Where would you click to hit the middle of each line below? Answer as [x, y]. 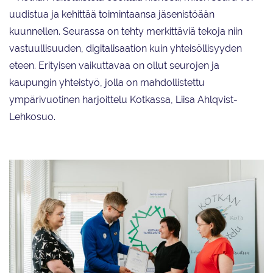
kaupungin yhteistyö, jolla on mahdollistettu [107, 83]
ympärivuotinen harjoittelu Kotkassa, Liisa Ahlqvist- [123, 100]
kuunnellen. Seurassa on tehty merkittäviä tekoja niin [126, 32]
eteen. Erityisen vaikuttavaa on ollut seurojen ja [114, 66]
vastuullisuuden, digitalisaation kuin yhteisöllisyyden [126, 49]
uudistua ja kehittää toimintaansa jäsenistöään [112, 15]
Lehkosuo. [32, 117]
